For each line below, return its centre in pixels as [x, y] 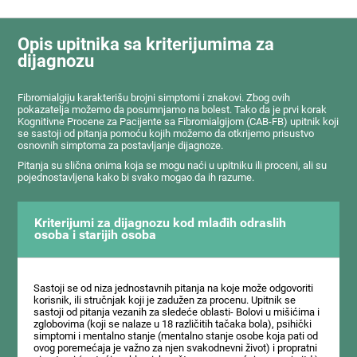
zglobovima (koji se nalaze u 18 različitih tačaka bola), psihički [173, 324]
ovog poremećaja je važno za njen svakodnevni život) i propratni [176, 348]
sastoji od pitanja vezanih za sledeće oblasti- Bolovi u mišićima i [177, 312]
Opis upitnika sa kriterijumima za [146, 45]
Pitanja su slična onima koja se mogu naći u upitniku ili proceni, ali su [173, 166]
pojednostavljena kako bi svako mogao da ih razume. [136, 178]
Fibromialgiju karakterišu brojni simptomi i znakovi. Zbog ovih [154, 98]
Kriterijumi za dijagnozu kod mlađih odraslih [160, 223]
